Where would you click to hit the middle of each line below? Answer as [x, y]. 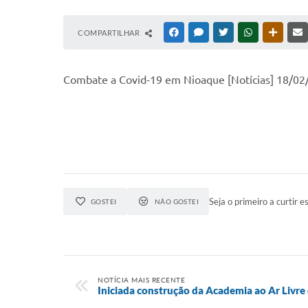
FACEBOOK [201, 32]
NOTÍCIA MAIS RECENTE [141, 280]
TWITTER [246, 32]
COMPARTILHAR [110, 33]
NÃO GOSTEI [177, 201]
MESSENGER [227, 32]
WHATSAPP [275, 32]
